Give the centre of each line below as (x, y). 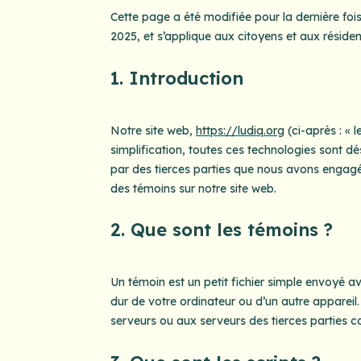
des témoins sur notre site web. (193, 188)
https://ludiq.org (240, 130)
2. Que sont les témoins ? (221, 230)
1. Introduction (176, 78)
